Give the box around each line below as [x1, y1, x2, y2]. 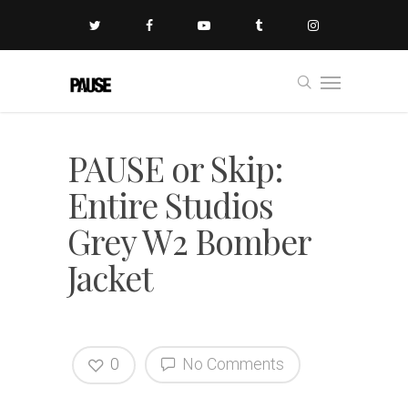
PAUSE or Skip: [67, 146, 283, 190]
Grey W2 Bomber [67, 219, 311, 263]
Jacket [67, 255, 153, 300]
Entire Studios [67, 182, 273, 227]
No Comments [178, 354, 284, 373]
